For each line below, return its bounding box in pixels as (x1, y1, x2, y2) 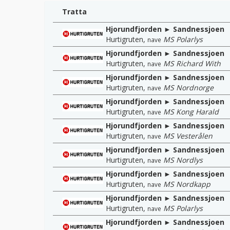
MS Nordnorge (163, 82, 214, 92)
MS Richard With (163, 58, 221, 68)
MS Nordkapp (163, 179, 210, 189)
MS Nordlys (163, 155, 203, 165)
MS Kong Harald (163, 106, 219, 117)
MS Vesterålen (163, 130, 213, 141)
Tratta (62, 6, 87, 16)
